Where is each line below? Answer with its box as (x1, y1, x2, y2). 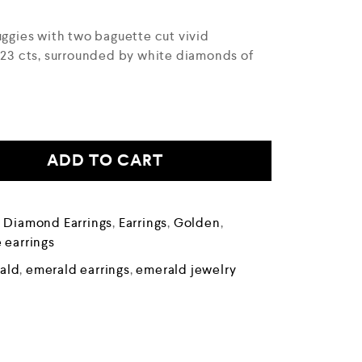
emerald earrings (26, 260, 130, 278)
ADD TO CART (46, 149, 163, 170)
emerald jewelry (136, 260, 237, 278)
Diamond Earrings (3, 213, 113, 231)
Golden (173, 213, 221, 231)
